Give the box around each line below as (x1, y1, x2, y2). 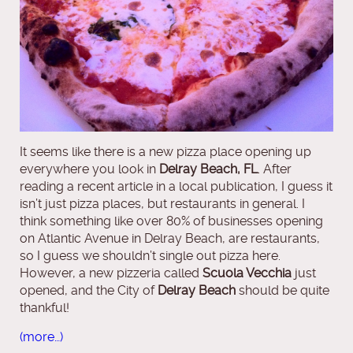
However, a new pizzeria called (20, 265, 203, 281)
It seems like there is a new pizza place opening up (20, 143, 311, 159)
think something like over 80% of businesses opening (20, 213, 323, 229)
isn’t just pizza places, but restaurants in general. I (20, 195, 305, 211)
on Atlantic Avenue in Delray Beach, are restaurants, (20, 230, 320, 246)
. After (258, 161, 292, 176)
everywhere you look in (20, 161, 159, 176)
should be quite (236, 282, 329, 298)
